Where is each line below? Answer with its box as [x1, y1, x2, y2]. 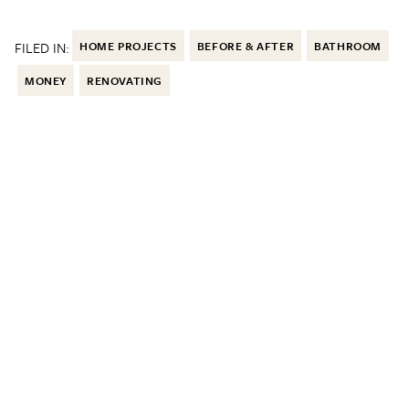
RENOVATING [87, 72, 163, 89]
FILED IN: [15, 37, 69, 58]
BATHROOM [314, 37, 383, 55]
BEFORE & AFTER [196, 37, 295, 55]
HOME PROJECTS [79, 37, 177, 55]
